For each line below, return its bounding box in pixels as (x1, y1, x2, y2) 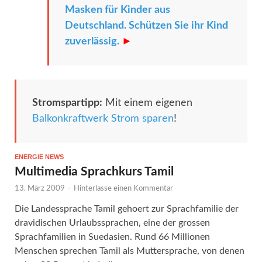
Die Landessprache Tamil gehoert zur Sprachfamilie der (15, 204, 239, 213)
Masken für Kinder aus (65, 4, 170, 15)
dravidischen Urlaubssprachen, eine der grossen (15, 218, 210, 227)
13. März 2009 (15, 184, 65, 192)
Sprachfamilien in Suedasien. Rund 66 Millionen (15, 232, 210, 242)
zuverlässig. (65, 36, 119, 47)
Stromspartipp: (32, 97, 102, 108)
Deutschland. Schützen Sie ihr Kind (65, 20, 228, 31)
